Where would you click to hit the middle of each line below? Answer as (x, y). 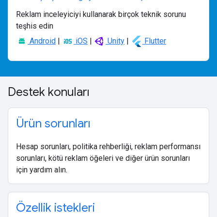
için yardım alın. (42, 170)
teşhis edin (35, 26)
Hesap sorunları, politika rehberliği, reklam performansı (108, 147)
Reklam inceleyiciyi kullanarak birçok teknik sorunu (101, 14)
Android (42, 41)
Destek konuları (50, 92)
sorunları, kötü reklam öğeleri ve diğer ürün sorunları (103, 158)
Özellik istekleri (55, 208)
